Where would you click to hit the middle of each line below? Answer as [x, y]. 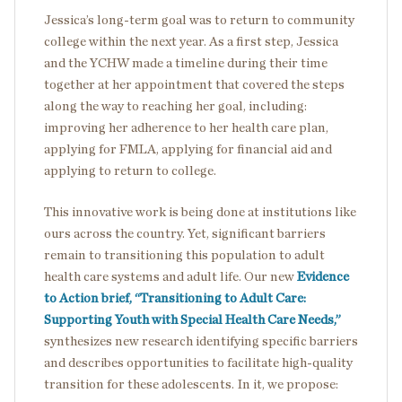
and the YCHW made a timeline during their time [186, 63]
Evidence [323, 276]
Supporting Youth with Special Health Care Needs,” [192, 319]
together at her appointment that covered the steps [194, 84]
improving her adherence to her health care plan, [186, 127]
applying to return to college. [130, 170]
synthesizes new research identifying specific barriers [201, 341]
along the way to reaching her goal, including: [175, 106]
